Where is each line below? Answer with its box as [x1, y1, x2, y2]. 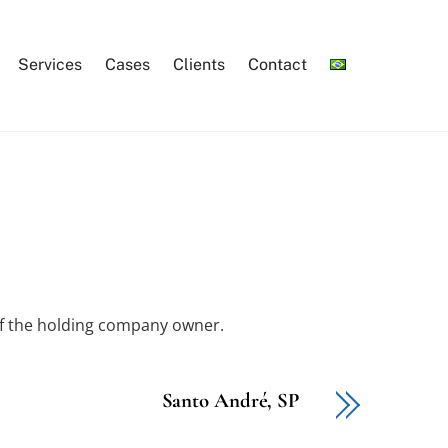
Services [17, 55, 82, 75]
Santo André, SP [161, 388, 300, 413]
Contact [248, 55, 308, 75]
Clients [173, 55, 226, 75]
